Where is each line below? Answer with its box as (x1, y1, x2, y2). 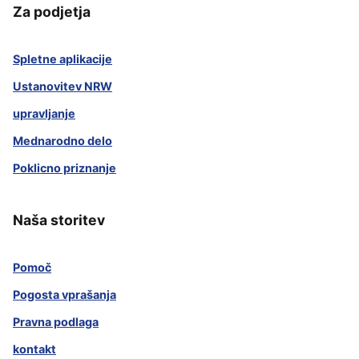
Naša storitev (13, 212, 105, 229)
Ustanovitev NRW (13, 79, 112, 94)
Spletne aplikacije (13, 52, 112, 67)
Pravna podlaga (13, 315, 99, 329)
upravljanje (13, 107, 75, 121)
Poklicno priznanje (13, 161, 116, 175)
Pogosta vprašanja (13, 288, 116, 302)
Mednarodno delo (13, 134, 112, 148)
